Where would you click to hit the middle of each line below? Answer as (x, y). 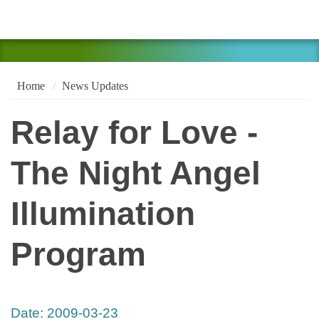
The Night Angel (136, 174)
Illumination (103, 214)
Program (78, 255)
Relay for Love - (134, 133)
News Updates (95, 85)
